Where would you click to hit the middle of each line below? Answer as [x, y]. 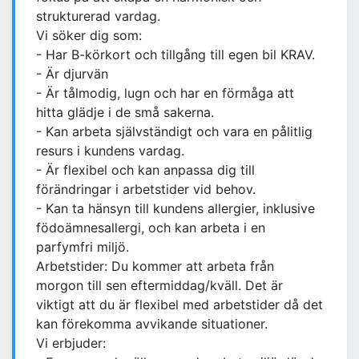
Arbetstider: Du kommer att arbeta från [155, 266]
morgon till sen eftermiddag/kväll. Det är [159, 286]
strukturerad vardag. [98, 16]
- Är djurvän [72, 74]
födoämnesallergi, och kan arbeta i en [151, 228]
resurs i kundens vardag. [110, 151]
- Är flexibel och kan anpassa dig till [145, 170]
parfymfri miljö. [83, 247]
